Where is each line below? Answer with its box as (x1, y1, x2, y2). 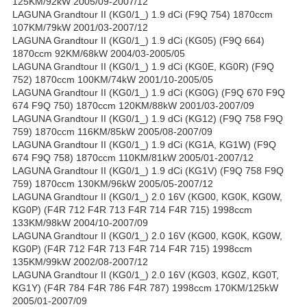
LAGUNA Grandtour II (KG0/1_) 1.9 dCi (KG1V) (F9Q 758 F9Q (12, 165, 284, 177)
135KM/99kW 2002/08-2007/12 (12, 256, 148, 268)
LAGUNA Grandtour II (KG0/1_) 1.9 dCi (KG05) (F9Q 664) (12, 35, 265, 47)
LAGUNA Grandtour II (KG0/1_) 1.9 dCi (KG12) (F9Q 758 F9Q (12, 113, 283, 125)
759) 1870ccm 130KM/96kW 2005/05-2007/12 (12, 178, 213, 190)
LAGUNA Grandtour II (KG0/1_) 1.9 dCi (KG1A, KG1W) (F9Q (12, 139, 276, 151)
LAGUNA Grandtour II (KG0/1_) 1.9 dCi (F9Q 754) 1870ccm (12, 9, 273, 21)
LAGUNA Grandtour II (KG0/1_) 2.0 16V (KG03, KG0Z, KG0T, (12, 269, 279, 281)
